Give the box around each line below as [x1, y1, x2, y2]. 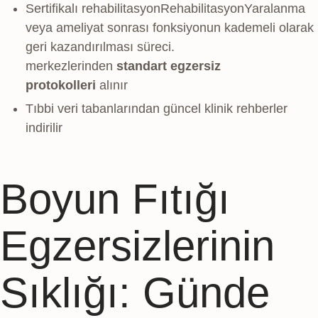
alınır [96, 78, 128, 93]
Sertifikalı [26, 1, 82, 16]
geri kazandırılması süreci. [26, 40, 175, 55]
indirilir [26, 121, 62, 136]
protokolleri [26, 78, 96, 93]
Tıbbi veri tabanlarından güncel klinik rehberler [26, 102, 287, 116]
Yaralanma [244, 1, 305, 16]
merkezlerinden [26, 59, 116, 74]
